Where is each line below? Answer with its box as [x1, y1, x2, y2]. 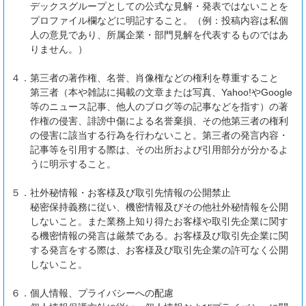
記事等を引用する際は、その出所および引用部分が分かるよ [30, 144, 288, 156]
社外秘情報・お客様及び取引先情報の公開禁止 [30, 187, 231, 199]
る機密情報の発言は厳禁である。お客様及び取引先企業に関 [30, 230, 288, 242]
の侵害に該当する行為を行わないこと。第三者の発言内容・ [30, 130, 288, 141]
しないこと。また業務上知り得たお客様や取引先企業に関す [30, 216, 288, 227]
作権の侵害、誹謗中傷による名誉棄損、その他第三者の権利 [30, 115, 288, 127]
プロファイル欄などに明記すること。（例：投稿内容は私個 [30, 15, 288, 27]
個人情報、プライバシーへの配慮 [30, 288, 173, 299]
